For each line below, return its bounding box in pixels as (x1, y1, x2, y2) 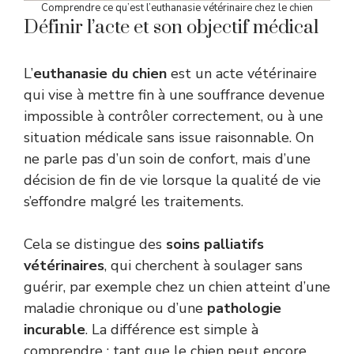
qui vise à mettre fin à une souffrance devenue (24, 85, 325, 105)
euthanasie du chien (33, 64, 167, 84)
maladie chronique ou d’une (24, 299, 207, 318)
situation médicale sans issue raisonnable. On (24, 128, 314, 148)
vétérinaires (24, 256, 104, 276)
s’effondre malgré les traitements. (24, 192, 243, 212)
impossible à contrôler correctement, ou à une (24, 107, 323, 126)
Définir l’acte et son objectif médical (24, 16, 318, 40)
